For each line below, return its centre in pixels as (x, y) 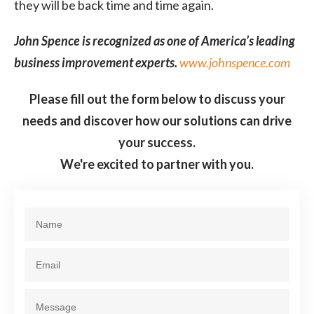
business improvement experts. (97, 62)
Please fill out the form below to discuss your (157, 98)
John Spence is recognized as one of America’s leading (155, 40)
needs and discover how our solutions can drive (157, 120)
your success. (157, 142)
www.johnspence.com (235, 62)
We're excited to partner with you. (157, 164)
